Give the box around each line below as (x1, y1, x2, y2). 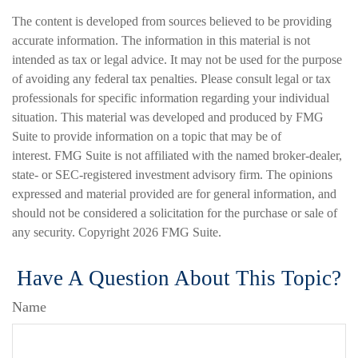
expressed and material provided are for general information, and (12, 187, 336, 201)
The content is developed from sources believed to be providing (12, 14, 332, 28)
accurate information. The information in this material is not (12, 34, 310, 47)
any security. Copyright (12, 225, 133, 239)
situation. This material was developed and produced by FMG (12, 110, 324, 124)
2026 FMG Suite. (133, 225, 221, 239)
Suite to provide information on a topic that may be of (12, 129, 281, 143)
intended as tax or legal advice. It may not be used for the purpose (12, 53, 342, 66)
